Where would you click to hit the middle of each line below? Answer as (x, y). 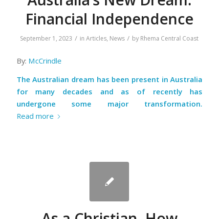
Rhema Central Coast (170, 39)
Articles (97, 39)
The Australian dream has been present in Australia (109, 79)
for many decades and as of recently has (109, 91)
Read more (35, 116)
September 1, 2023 (46, 39)
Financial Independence (109, 19)
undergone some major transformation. (109, 103)
